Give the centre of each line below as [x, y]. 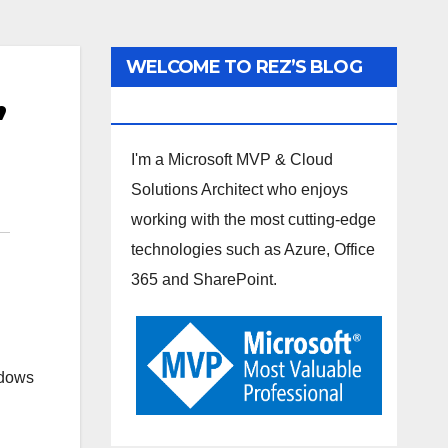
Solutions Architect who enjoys [239, 189]
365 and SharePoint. [203, 279]
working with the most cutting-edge [253, 219]
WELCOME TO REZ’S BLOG [243, 67]
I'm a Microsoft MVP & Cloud [231, 159]
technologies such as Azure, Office [252, 249]
